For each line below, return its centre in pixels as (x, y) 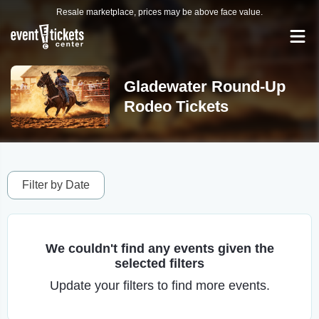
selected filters (159, 263)
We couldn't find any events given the (159, 249)
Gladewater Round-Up (204, 87)
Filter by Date (56, 185)
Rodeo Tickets (176, 106)
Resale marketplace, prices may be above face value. (159, 12)
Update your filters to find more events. (159, 286)
